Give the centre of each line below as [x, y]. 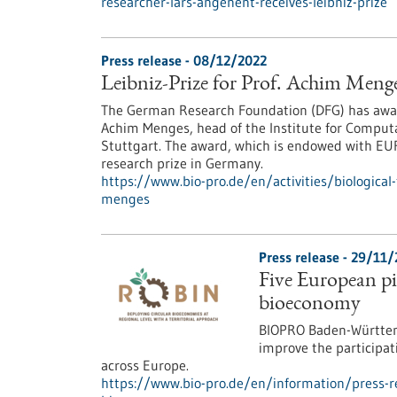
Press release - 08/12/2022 [184, 60]
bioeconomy [309, 305]
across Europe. [145, 365]
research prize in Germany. [182, 163]
